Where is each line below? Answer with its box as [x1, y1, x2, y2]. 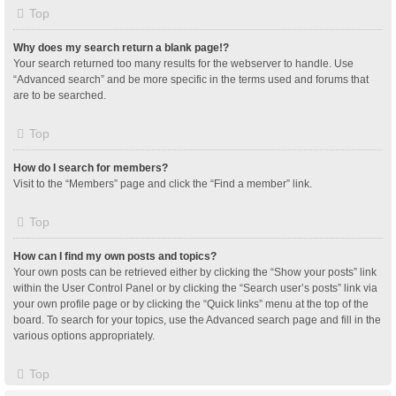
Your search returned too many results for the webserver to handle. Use [13, 57, 354, 70]
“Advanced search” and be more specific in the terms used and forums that [13, 72, 369, 86]
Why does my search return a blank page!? [13, 41, 229, 54]
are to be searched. [13, 88, 106, 102]
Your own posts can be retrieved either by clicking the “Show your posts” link [13, 265, 377, 278]
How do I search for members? [13, 161, 168, 174]
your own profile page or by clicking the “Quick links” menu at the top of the [13, 297, 369, 310]
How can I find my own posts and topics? [13, 249, 217, 263]
